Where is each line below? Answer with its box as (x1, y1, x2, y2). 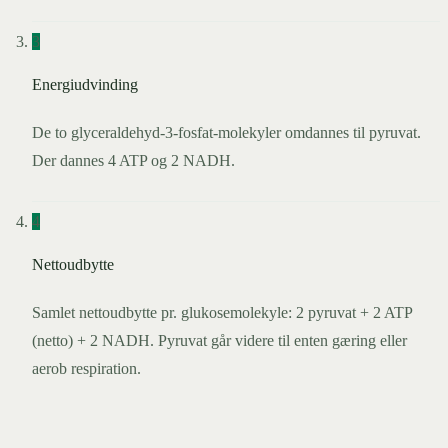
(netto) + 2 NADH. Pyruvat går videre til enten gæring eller (32, 331, 407, 349)
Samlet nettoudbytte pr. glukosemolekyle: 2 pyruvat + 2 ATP (32, 303, 412, 321)
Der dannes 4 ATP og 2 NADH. (32, 151, 235, 169)
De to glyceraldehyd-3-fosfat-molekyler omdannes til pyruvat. (32, 123, 421, 141)
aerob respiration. (32, 359, 141, 377)
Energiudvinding (32, 75, 138, 93)
